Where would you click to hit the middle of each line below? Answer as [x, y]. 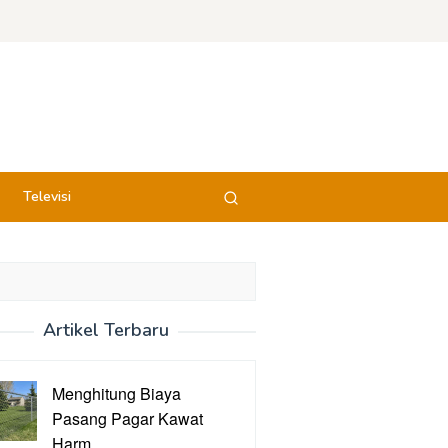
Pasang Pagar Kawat [127, 418]
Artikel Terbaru [106, 330]
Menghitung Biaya [116, 393]
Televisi [47, 196]
